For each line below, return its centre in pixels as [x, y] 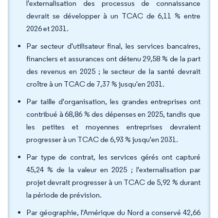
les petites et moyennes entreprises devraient [113, 127]
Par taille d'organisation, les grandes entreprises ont [113, 101]
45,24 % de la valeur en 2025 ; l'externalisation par [113, 170]
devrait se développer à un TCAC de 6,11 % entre [113, 16]
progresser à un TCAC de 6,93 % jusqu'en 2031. [102, 139]
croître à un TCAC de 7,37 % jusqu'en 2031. [95, 84]
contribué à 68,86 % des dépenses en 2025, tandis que [113, 114]
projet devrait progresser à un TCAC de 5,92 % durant [113, 182]
